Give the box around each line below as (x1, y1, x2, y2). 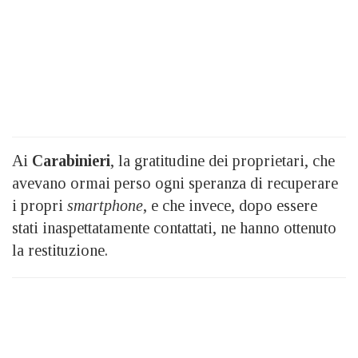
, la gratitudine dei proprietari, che (110, 151, 335, 169)
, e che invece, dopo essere (143, 196, 317, 214)
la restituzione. (12, 241, 108, 259)
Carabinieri (32, 151, 110, 169)
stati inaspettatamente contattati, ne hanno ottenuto (12, 218, 336, 237)
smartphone (67, 196, 143, 214)
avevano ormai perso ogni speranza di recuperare (12, 173, 338, 192)
